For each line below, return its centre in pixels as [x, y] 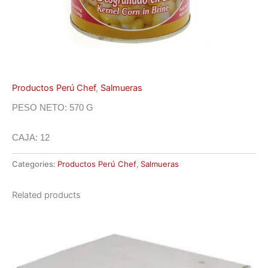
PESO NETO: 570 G [53, 108]
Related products [46, 195]
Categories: [35, 164]
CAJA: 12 [31, 137]
